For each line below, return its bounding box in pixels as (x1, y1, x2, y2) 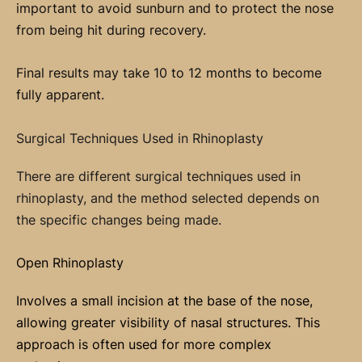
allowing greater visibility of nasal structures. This (16, 314, 320, 330)
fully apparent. (16, 86, 104, 103)
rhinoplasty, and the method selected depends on (16, 189, 319, 206)
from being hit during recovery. (16, 22, 206, 39)
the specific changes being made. (16, 211, 221, 228)
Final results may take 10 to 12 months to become (16, 65, 322, 82)
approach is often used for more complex (16, 335, 271, 352)
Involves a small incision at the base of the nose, (16, 292, 313, 309)
